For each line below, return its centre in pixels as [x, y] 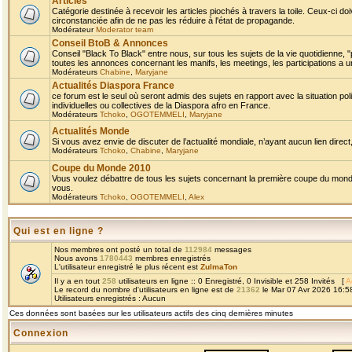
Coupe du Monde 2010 [101, 168]
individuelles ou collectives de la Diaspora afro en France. [161, 105]
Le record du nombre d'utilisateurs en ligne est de [145, 290]
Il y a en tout [78, 281]
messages [232, 249]
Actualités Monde [91, 131]
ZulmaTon [219, 267]
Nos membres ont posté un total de [119, 249]
